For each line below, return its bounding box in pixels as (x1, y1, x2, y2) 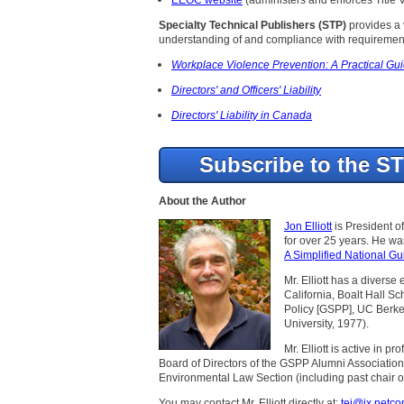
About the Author (159, 194, 246, 207)
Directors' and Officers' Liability (171, 83, 321, 96)
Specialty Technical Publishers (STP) (159, 18, 346, 32)
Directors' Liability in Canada (171, 108, 312, 122)
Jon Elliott (284, 219, 332, 233)
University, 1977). (284, 317, 369, 330)
